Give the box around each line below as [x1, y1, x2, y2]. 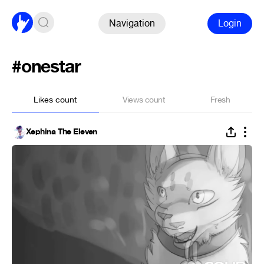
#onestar [12, 55, 81, 78]
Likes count [34, 94, 77, 105]
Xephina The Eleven [26, 126, 97, 137]
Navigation [109, 16, 155, 29]
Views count [122, 94, 165, 105]
